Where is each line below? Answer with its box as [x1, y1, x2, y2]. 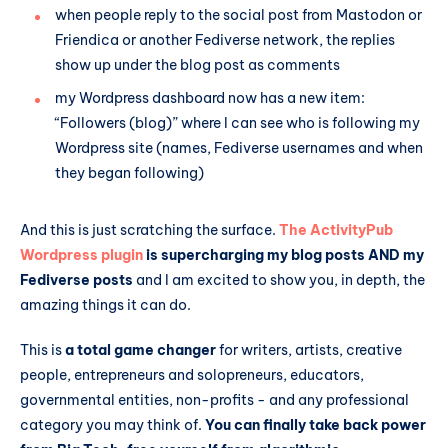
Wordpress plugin [20, 245, 143, 264]
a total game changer [65, 341, 216, 360]
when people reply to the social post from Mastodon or [55, 5, 422, 24]
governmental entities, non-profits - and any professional [20, 391, 409, 410]
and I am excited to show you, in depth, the [133, 270, 425, 289]
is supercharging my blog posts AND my [143, 245, 424, 264]
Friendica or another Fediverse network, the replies [55, 30, 395, 49]
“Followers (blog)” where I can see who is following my [55, 113, 420, 132]
